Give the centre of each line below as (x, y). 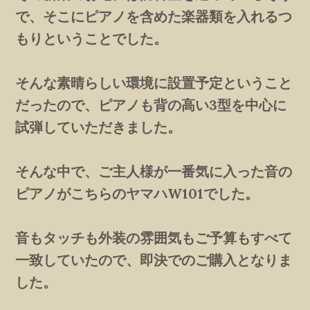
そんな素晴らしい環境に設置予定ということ (154, 82)
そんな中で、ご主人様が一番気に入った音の (154, 171)
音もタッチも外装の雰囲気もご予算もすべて (154, 237)
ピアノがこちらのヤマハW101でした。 (137, 193)
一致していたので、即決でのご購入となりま (154, 259)
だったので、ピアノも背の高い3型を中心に (151, 104)
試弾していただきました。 (99, 127)
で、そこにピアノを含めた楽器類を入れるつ (154, 16)
